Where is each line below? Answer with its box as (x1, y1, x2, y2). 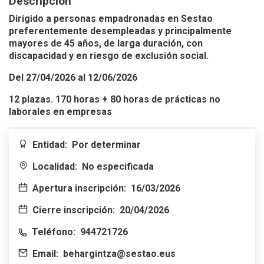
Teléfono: (32, 226, 75, 237)
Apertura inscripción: (32, 182, 126, 194)
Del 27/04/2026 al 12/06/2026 (9, 71, 142, 83)
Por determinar (72, 138, 141, 150)
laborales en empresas (9, 105, 117, 117)
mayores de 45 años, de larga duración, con (9, 37, 203, 49)
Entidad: (32, 138, 67, 150)
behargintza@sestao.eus (63, 247, 176, 259)
